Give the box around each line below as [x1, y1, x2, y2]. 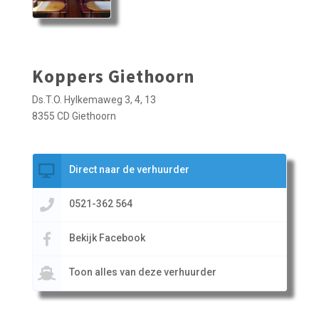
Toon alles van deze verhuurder [68, 266, 216, 278]
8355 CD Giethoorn [31, 110, 116, 122]
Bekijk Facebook [68, 232, 145, 244]
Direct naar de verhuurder [68, 164, 189, 176]
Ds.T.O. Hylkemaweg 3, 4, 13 [31, 94, 156, 106]
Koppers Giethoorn [31, 65, 195, 88]
